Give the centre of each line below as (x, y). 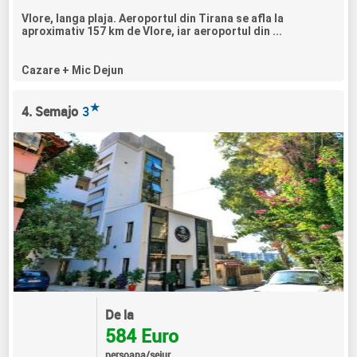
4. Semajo (50, 111)
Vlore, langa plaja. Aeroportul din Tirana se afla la (153, 18)
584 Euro (141, 335)
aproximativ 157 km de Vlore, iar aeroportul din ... (152, 31)
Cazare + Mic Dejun (73, 70)
